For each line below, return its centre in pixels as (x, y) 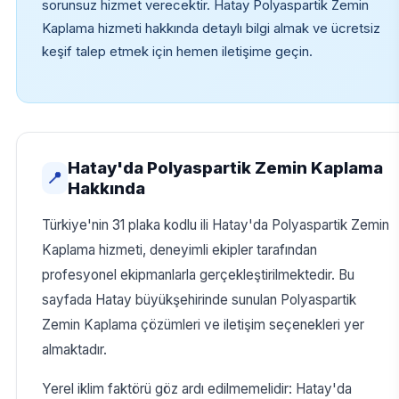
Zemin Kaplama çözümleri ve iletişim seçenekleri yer (203, 325)
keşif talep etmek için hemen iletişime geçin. (177, 52)
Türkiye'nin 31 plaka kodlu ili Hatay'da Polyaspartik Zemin (215, 225)
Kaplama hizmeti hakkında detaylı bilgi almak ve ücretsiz (211, 29)
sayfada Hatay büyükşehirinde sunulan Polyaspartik (199, 300)
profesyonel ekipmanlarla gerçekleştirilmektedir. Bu (198, 275)
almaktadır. (74, 350)
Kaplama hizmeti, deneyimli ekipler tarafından (179, 250)
